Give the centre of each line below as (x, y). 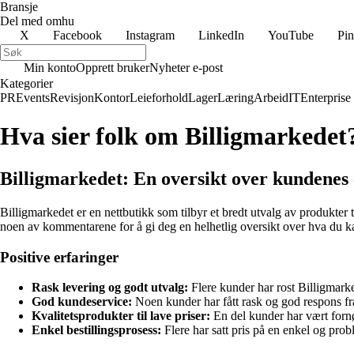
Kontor (112, 98)
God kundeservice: (82, 302)
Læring (235, 98)
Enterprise (326, 98)
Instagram (150, 35)
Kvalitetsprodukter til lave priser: (121, 316)
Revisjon (72, 98)
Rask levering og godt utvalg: (110, 288)
